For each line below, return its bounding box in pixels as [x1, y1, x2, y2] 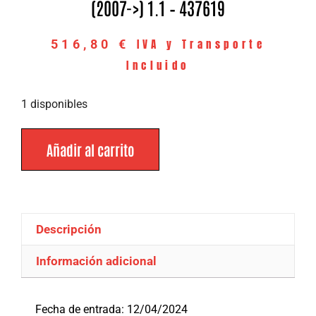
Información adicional [36, 254, 157, 269]
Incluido [126, 56, 190, 73]
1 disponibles [21, 97, 87, 111]
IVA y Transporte [136, 35, 266, 52]
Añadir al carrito [47, 140, 134, 159]
